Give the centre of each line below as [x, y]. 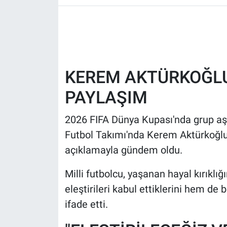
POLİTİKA [47, 50]
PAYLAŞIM [106, 97]
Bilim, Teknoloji [59, 127]
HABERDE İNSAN [61, 24]
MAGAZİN [47, 101]
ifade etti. [86, 204]
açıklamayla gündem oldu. [123, 150]
